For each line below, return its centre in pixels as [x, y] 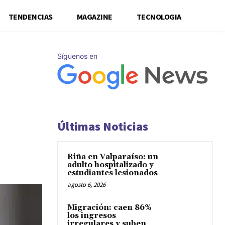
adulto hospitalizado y [110, 165]
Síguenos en [77, 56]
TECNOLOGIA [159, 16]
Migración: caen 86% [109, 208]
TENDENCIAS [30, 16]
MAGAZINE [94, 16]
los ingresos [92, 216]
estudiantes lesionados [113, 173]
